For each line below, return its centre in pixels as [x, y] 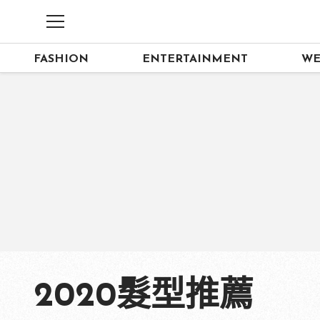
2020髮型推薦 [144, 297]
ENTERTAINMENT [195, 59]
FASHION [61, 59]
